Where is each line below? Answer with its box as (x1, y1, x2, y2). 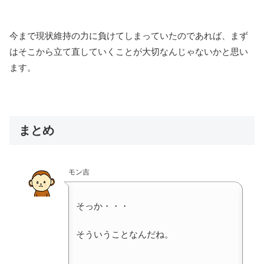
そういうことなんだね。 (76, 229, 173, 239)
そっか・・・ (76, 200, 129, 211)
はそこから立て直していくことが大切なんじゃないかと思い (9, 47, 248, 57)
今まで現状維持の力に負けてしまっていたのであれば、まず (9, 31, 248, 41)
